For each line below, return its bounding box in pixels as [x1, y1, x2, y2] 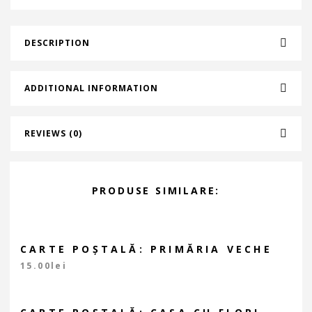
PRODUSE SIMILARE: [91, 184, 221, 197]
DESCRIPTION [24, 37, 90, 49]
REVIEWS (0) [24, 127, 82, 139]
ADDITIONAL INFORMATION [24, 82, 158, 94]
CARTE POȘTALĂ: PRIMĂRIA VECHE [20, 242, 272, 256]
